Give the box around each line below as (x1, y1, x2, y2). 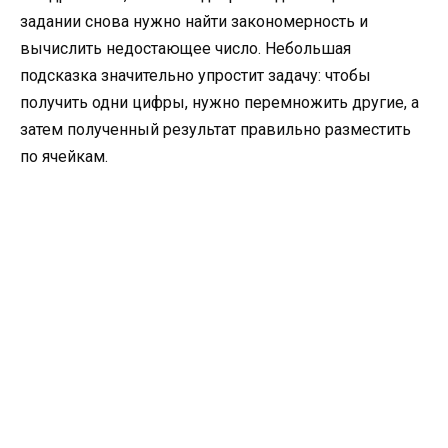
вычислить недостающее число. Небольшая (20, 38, 351, 58)
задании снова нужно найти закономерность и (20, 11, 368, 31)
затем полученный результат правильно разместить (20, 119, 411, 139)
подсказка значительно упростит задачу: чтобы (20, 65, 371, 85)
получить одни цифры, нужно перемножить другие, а (20, 92, 419, 112)
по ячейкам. (20, 146, 108, 166)
